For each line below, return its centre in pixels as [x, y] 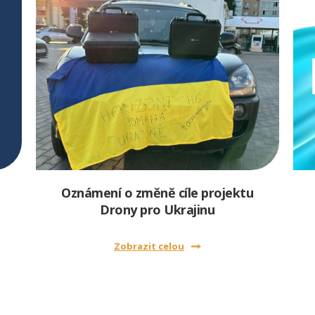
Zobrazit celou [149, 246]
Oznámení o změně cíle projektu [157, 193]
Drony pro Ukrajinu [157, 210]
